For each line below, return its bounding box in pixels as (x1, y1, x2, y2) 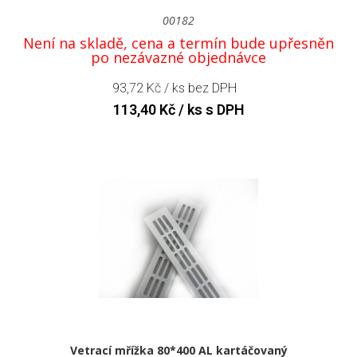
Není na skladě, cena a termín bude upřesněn (23, 33, 334, 53)
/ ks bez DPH (161, 80, 237, 96)
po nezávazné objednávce (91, 47, 266, 67)
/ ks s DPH (175, 100, 245, 118)
